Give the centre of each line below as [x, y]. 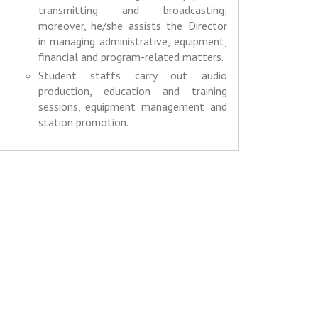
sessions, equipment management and [132, 107]
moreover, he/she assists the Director [132, 26]
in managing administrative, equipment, [132, 42]
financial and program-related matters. [131, 57]
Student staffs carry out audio [132, 76]
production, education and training [132, 91]
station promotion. [83, 122]
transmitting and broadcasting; [132, 10]
